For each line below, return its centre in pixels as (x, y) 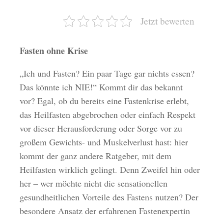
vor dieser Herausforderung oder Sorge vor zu (101, 128)
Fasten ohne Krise (54, 51)
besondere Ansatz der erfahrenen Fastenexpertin (105, 211)
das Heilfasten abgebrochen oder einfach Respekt (108, 115)
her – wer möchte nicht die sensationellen (94, 183)
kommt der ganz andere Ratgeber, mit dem (96, 156)
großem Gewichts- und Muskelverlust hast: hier (104, 142)
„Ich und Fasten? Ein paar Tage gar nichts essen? (107, 73)
